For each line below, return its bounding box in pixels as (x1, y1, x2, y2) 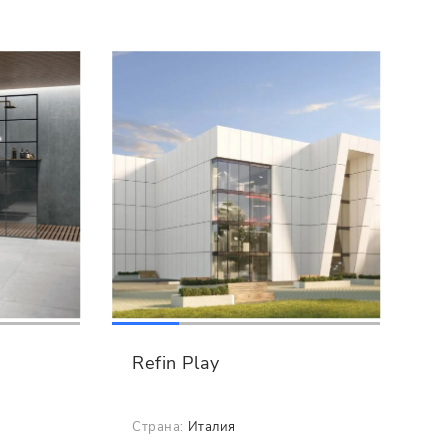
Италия (187, 418, 236, 437)
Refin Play (132, 350, 220, 375)
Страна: (132, 418, 185, 437)
